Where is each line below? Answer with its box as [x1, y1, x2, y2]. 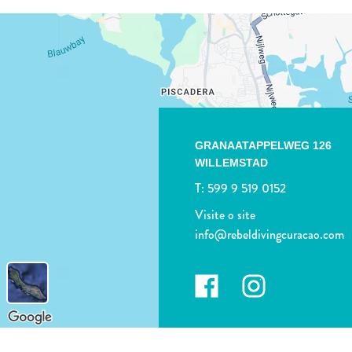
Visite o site [194, 206, 255, 225]
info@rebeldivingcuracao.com [194, 225, 344, 244]
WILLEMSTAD [194, 156, 268, 170]
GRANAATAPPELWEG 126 [194, 139, 332, 152]
